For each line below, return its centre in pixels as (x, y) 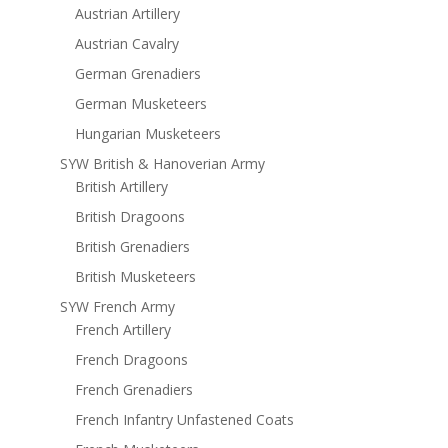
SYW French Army (117, 307)
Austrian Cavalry (126, 44)
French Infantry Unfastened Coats (184, 420)
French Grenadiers (133, 390)
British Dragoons (129, 217)
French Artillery (122, 330)
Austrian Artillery (127, 14)
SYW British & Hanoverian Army (162, 164)
